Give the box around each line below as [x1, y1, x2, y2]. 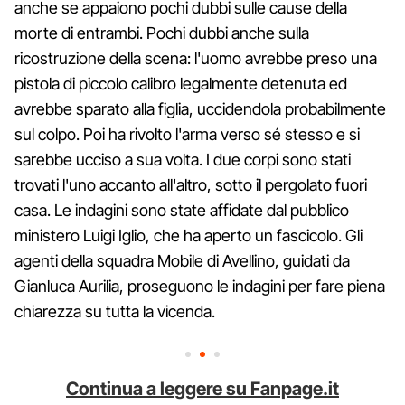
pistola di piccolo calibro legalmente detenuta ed [14, 73, 347, 93]
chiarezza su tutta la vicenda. [14, 301, 215, 321]
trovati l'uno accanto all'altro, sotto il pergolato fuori [14, 174, 367, 194]
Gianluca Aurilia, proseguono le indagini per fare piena [14, 276, 385, 296]
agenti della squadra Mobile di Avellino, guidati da [14, 250, 350, 270]
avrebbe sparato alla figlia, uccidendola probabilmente [14, 99, 386, 118]
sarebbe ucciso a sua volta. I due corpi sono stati [14, 149, 351, 169]
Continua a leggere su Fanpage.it [66, 377, 339, 400]
